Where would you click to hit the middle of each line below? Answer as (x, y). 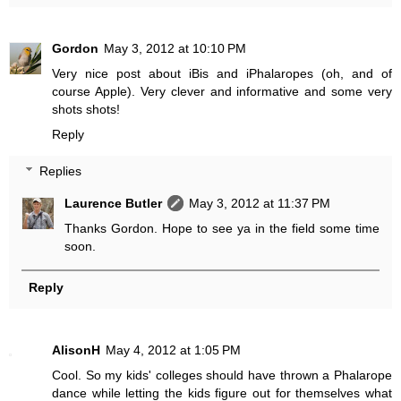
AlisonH (76, 350)
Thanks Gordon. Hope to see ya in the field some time (222, 229)
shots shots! (86, 109)
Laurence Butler (114, 204)
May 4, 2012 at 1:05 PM (173, 350)
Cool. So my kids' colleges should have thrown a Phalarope (222, 375)
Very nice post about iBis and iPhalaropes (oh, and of (222, 73)
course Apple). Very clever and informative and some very (222, 91)
